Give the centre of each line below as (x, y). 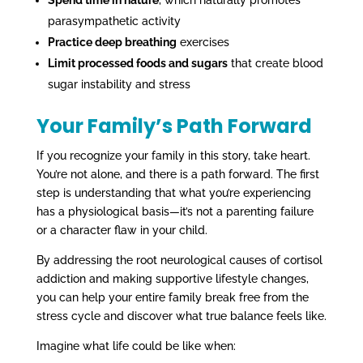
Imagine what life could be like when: (136, 346)
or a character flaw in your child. (122, 230)
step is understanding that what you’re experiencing (173, 192)
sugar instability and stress (119, 84)
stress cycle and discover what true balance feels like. (181, 316)
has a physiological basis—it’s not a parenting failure (175, 211)
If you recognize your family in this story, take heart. (173, 155)
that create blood (275, 63)
